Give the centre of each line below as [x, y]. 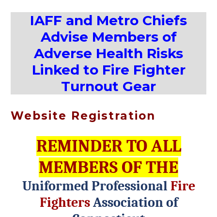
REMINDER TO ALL [108, 146]
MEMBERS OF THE [108, 167]
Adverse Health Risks [108, 53]
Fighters [66, 202]
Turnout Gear [108, 86]
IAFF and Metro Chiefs [108, 20]
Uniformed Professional [96, 186]
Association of [135, 202]
